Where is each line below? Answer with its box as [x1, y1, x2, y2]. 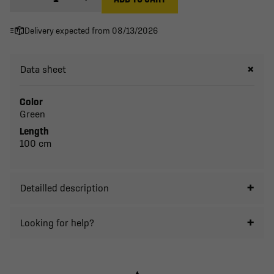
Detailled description [20, 182, 109, 193]
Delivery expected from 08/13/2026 [24, 25, 158, 35]
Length [20, 125, 49, 136]
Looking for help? [20, 217, 94, 228]
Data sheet [20, 63, 66, 75]
